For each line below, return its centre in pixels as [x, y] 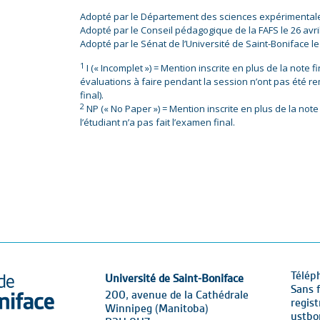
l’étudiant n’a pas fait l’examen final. [157, 122]
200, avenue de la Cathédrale [177, 295]
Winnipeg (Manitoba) [157, 309]
